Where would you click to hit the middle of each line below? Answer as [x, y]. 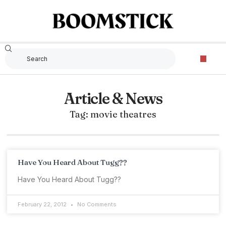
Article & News [113, 99]
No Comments [96, 204]
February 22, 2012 [43, 204]
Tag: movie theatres [113, 114]
